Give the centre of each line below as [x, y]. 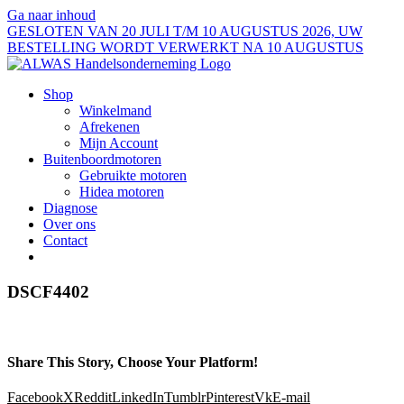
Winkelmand [115, 110]
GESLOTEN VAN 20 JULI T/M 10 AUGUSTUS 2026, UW [185, 31]
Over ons [69, 224]
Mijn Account [119, 143]
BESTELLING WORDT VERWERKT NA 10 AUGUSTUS [185, 47]
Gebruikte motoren [133, 175]
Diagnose [70, 208]
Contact [65, 240]
